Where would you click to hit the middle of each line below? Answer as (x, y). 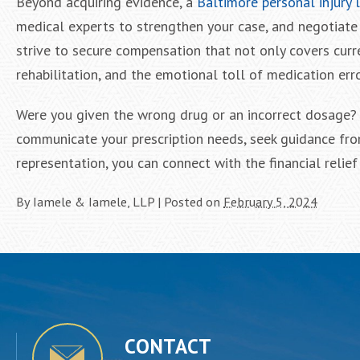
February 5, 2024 (270, 202)
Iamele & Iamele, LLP (94, 202)
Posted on (194, 202)
